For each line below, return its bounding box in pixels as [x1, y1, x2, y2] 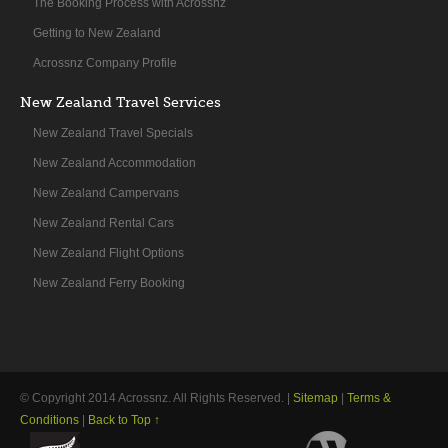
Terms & [347, 390, 391, 405]
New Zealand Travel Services [20, 93, 221, 110]
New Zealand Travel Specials [33, 125, 193, 140]
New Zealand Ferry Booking [33, 275, 185, 290]
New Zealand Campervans [33, 185, 179, 200]
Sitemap [293, 390, 338, 405]
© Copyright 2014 [20, 390, 118, 405]
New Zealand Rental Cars [33, 215, 174, 230]
